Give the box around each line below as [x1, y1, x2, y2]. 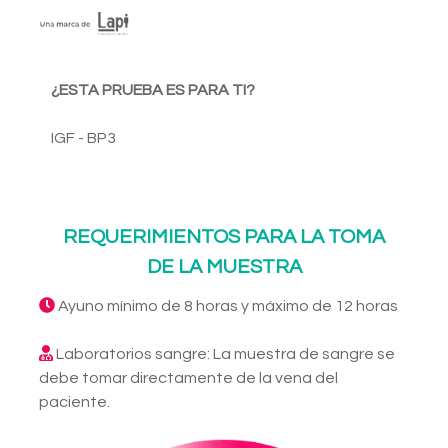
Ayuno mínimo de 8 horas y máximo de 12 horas [55, 298, 398, 315]
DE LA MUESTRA [146, 257, 302, 278]
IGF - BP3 [51, 130, 116, 147]
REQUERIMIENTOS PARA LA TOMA [63, 227, 385, 248]
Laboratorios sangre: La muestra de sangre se [53, 346, 395, 363]
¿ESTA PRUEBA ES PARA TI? [51, 82, 255, 99]
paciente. [39, 394, 110, 411]
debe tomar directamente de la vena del [39, 370, 338, 387]
